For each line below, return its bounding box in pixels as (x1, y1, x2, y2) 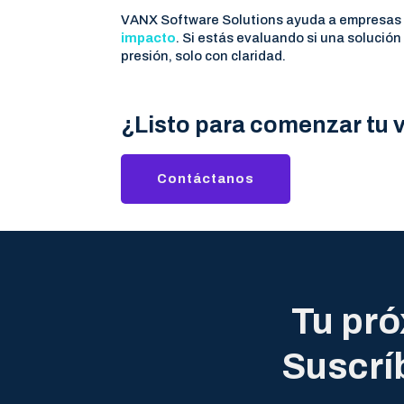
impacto (121, 30, 177, 45)
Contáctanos (157, 170, 255, 186)
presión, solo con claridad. (121, 48, 287, 63)
